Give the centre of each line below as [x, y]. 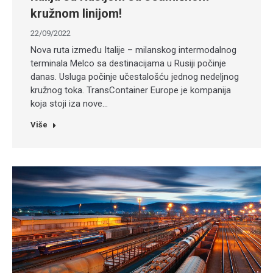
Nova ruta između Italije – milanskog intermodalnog [133, 50]
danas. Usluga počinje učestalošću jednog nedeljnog [135, 77]
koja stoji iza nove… [69, 104]
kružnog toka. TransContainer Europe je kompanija [131, 90]
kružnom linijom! [76, 14]
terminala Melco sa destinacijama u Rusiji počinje [128, 64]
